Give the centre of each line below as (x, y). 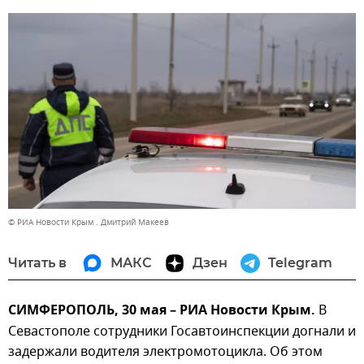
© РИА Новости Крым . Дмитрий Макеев (89, 222)
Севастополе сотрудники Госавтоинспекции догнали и (182, 331)
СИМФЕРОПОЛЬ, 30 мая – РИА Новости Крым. (163, 311)
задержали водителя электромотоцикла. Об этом (165, 351)
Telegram (300, 262)
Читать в (37, 262)
